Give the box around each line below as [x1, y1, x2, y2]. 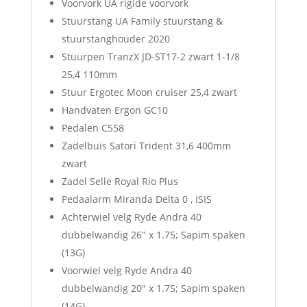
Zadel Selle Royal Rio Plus [61, 174, 178, 188]
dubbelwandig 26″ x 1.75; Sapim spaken [61, 228, 245, 241]
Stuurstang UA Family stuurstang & [61, 14, 223, 27]
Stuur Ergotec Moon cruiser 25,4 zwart [61, 85, 237, 99]
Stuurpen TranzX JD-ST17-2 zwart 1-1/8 [61, 49, 240, 63]
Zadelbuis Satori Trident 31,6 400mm [61, 138, 231, 152]
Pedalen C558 [61, 121, 124, 134]
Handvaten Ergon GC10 [61, 103, 168, 116]
